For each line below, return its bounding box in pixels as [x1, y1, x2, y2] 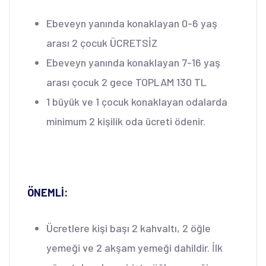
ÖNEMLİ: [27, 185, 68, 199]
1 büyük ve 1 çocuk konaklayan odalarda [46, 94, 227, 108]
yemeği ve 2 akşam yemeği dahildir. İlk [46, 240, 223, 254]
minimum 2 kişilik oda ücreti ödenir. [46, 114, 205, 128]
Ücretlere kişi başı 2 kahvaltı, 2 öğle [46, 221, 211, 235]
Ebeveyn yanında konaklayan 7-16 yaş [46, 55, 220, 69]
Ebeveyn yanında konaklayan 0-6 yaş [46, 16, 217, 30]
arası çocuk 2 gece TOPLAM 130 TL [46, 75, 207, 88]
